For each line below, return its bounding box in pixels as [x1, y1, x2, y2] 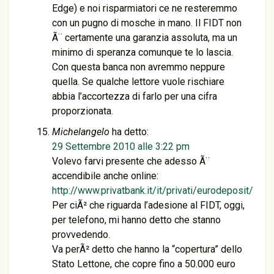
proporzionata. [52, 105, 113, 117]
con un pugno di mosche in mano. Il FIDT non [52, 17, 242, 29]
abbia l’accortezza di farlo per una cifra [52, 91, 217, 102]
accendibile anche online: [52, 170, 158, 182]
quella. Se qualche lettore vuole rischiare [52, 76, 224, 87]
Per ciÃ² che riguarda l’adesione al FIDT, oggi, [52, 199, 245, 211]
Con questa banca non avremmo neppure [52, 61, 225, 73]
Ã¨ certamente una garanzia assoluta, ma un [52, 32, 237, 43]
